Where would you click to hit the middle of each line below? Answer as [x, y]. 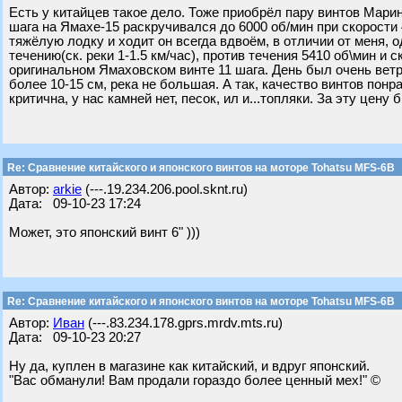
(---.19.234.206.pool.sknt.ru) [165, 189]
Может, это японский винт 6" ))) [105, 232]
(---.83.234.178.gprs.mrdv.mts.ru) [184, 323]
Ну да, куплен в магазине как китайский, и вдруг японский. [189, 366]
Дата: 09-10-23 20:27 [75, 337]
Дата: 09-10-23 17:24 [75, 204]
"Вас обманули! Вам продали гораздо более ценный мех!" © [195, 380]
